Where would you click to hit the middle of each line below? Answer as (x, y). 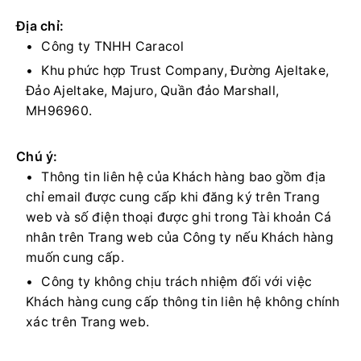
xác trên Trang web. (88, 322)
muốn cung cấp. (75, 257)
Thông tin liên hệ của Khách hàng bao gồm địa (184, 177)
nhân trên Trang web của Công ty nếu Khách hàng (180, 237)
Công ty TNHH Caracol (112, 46)
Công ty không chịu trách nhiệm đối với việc (177, 282)
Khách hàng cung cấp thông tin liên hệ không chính (183, 302)
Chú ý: (37, 156)
